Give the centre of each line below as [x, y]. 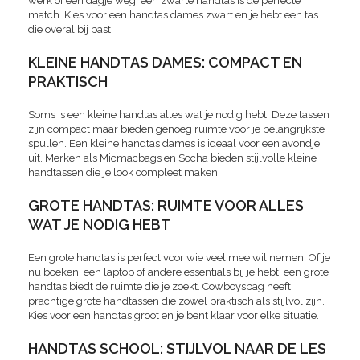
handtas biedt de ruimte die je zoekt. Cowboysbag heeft [160, 287]
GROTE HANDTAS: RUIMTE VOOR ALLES [166, 206]
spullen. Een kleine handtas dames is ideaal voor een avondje [174, 144]
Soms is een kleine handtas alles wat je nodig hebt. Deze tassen [179, 115]
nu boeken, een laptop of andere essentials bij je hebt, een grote [178, 272]
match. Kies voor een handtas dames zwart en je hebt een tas [173, 15]
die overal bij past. [71, 30]
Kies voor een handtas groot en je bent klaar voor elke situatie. [174, 316]
